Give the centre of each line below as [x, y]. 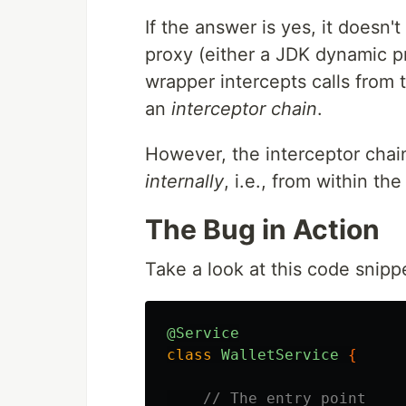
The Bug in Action [262, 229]
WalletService [280, 355]
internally [184, 181]
